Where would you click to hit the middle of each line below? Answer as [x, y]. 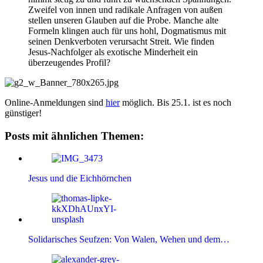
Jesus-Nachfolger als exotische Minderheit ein [113, 52]
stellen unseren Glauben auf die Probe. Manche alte [123, 20]
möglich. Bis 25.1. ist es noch [176, 102]
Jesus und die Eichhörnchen [80, 178]
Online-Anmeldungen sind [55, 102]
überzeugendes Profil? [69, 62]
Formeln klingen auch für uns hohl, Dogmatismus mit [127, 31]
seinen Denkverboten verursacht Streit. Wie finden [121, 41]
